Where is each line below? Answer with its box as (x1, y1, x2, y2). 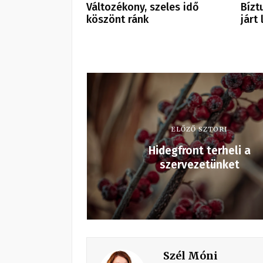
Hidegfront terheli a (148, 143, 251, 157)
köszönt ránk (86, 12, 149, 26)
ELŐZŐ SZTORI (171, 124, 228, 133)
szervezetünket (159, 157, 240, 171)
